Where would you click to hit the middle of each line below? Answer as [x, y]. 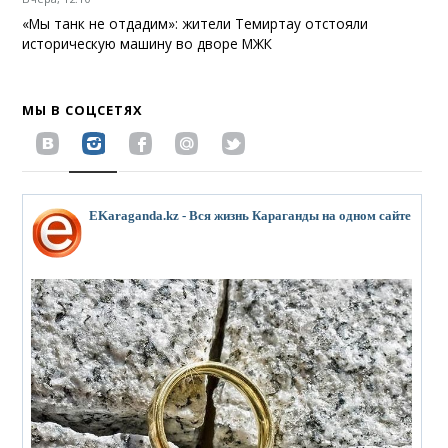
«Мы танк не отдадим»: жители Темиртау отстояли [195, 23]
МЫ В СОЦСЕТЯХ [83, 109]
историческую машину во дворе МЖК [147, 43]
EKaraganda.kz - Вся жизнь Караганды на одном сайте [250, 215]
